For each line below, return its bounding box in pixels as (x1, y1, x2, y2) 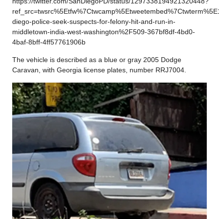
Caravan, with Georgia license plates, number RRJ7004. (12, 66, 186, 74)
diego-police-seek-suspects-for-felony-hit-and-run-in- (12, 17, 175, 25)
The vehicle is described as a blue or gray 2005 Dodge (12, 55, 181, 64)
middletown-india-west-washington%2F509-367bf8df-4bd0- (12, 27, 195, 36)
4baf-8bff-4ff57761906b (12, 38, 86, 46)
